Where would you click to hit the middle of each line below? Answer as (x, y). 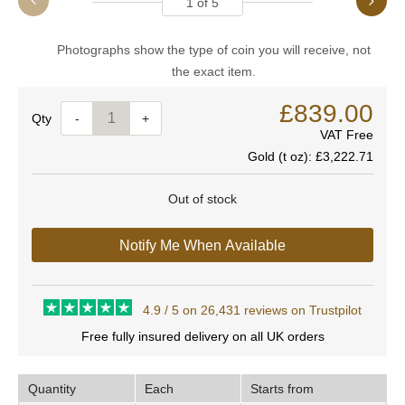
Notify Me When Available (202, 245)
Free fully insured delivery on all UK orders (202, 336)
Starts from (282, 389)
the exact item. (214, 71)
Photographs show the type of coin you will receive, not (214, 50)
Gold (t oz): (282, 156)
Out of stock (202, 199)
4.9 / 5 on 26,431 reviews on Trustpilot (252, 310)
